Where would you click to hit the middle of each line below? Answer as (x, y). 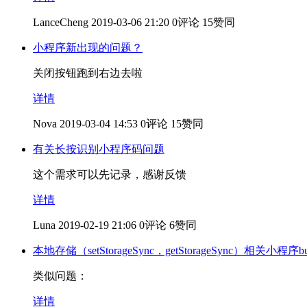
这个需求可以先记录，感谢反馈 (110, 174)
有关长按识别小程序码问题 (99, 149)
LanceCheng (61, 22)
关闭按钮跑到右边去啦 (88, 73)
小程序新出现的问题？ (88, 47)
